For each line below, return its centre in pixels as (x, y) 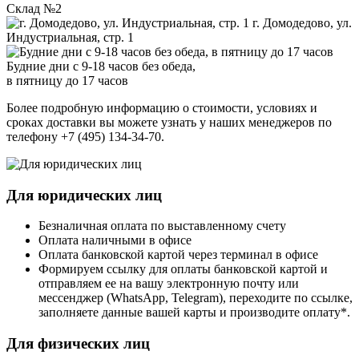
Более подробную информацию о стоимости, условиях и (162, 107)
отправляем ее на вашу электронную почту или (169, 284)
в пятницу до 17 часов (67, 80)
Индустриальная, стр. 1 (70, 37)
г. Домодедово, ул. (302, 22)
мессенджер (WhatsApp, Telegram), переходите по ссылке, (196, 298)
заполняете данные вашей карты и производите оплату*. (194, 313)
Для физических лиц (78, 344)
